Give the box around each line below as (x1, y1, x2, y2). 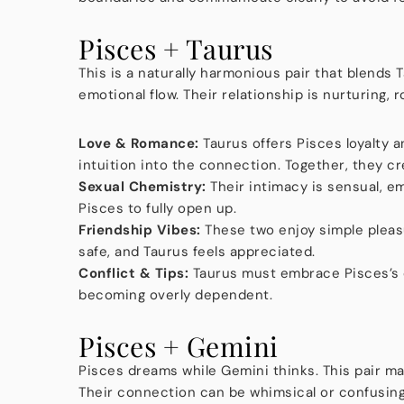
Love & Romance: (78, 133, 199, 152)
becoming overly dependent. (78, 285, 272, 304)
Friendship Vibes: (78, 220, 201, 239)
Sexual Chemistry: (78, 177, 207, 196)
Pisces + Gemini (78, 327, 279, 364)
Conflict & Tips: (78, 263, 188, 282)
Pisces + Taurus (78, 30, 273, 67)
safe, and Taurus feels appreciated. (78, 242, 316, 261)
